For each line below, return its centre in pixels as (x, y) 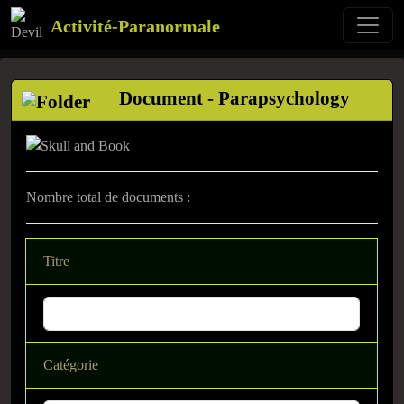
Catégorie (71, 365)
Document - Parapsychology (234, 98)
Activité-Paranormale (135, 26)
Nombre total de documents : (108, 197)
